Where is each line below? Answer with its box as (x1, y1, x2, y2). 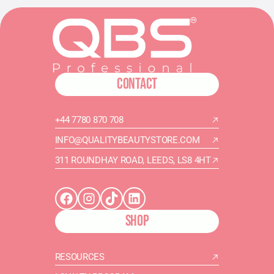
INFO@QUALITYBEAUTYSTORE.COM (54, 135, 200, 146)
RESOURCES (54, 251, 105, 262)
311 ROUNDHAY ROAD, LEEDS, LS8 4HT (54, 155, 211, 166)
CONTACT (116, 75, 158, 94)
